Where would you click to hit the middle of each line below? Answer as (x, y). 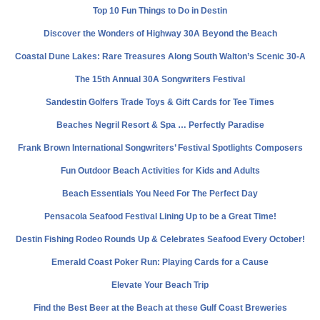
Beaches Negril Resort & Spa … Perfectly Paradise (160, 125)
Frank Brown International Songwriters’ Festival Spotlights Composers (160, 147)
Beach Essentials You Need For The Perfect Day (160, 193)
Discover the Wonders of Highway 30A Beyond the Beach (160, 33)
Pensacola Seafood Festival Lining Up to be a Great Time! (160, 216)
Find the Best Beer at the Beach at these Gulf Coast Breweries (160, 307)
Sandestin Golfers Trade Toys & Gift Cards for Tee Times (160, 102)
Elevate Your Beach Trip (160, 285)
